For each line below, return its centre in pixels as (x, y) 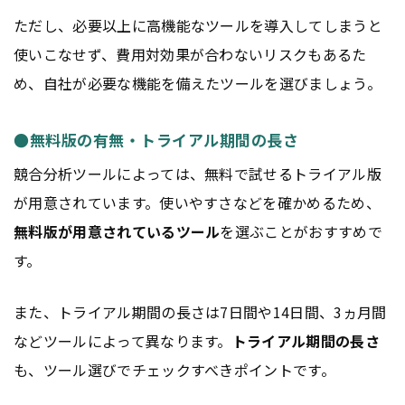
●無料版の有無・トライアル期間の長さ (156, 139)
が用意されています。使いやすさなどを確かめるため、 (197, 203)
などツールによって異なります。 (123, 341)
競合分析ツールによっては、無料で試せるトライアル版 (198, 174)
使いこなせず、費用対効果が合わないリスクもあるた (190, 54)
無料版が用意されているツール (117, 232)
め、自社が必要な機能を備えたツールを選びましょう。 (198, 83)
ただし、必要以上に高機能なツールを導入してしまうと (198, 25)
